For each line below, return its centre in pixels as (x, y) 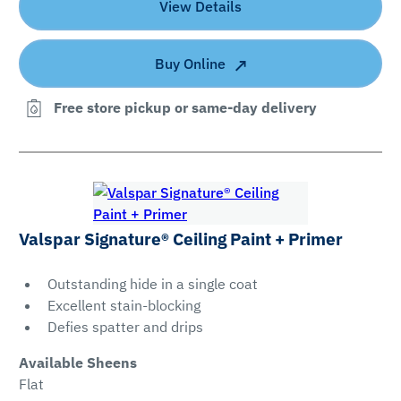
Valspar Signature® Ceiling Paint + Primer (180, 239)
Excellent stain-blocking (124, 306)
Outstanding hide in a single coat (152, 284)
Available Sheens (77, 363)
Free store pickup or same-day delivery (185, 108)
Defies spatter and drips (125, 327)
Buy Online (190, 63)
